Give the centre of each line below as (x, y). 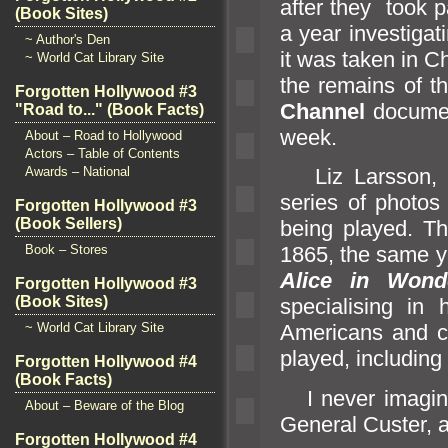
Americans (336, 333)
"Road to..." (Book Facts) (109, 109)
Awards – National (77, 171)
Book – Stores (66, 249)
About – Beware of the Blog (104, 405)
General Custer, (359, 424)
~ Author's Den (67, 39)
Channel (326, 111)
